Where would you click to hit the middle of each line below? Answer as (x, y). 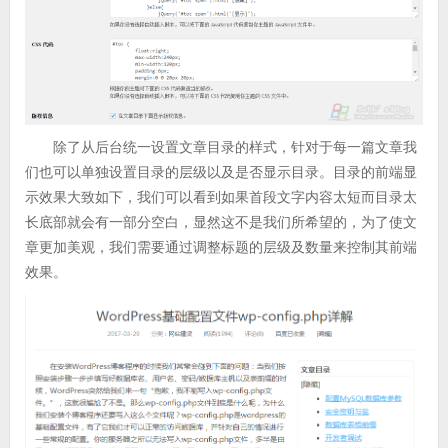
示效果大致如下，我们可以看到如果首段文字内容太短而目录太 (220, 196)
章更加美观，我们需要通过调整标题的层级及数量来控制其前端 (220, 246)
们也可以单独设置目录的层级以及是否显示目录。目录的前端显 (220, 171)
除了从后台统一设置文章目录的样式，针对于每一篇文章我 (234, 146)
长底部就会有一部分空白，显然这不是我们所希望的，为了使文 (220, 221)
